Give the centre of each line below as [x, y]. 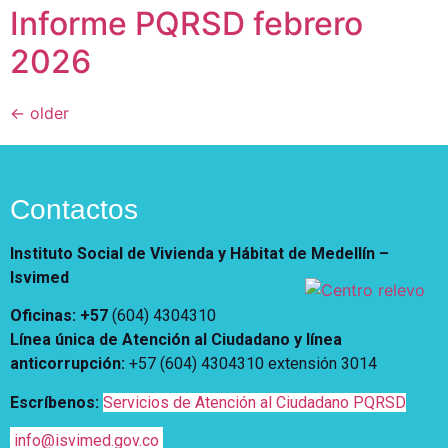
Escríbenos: [56, 402]
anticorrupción [65, 364]
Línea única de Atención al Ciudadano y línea [176, 340]
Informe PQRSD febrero [186, 23]
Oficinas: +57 [61, 316]
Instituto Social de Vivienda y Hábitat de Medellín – [199, 253]
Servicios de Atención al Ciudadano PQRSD [254, 402]
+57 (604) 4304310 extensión [235, 364]
